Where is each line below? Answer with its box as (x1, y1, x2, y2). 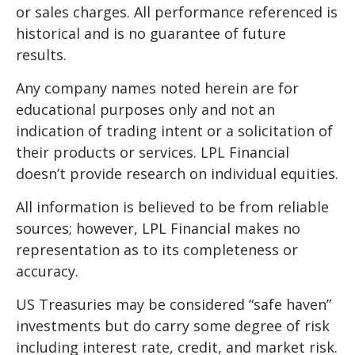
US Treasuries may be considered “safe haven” (16, 294, 331, 314)
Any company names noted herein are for (16, 78, 299, 97)
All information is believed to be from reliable (16, 197, 329, 216)
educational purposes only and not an (16, 99, 275, 119)
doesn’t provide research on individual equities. (16, 163, 338, 183)
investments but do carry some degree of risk (16, 315, 330, 335)
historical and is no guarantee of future (16, 23, 286, 43)
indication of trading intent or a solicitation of (16, 120, 333, 140)
